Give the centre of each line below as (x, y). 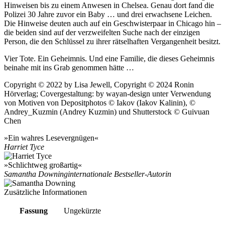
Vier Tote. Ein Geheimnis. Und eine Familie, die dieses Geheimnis (109, 59)
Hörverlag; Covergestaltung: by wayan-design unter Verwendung (107, 94)
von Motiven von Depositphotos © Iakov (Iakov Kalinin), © (100, 103)
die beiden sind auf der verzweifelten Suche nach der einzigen (102, 33)
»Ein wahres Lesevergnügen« (51, 138)
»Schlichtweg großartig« (43, 165)
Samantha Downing (36, 174)
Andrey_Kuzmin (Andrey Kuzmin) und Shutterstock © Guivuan (107, 112)
